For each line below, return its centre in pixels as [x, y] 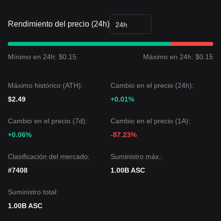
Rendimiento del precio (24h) [59, 24]
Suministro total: [33, 192]
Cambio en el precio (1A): [150, 121]
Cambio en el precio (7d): [48, 121]
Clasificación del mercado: [49, 156]
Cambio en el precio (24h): [152, 85]
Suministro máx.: [137, 156]
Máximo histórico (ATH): [45, 85]
